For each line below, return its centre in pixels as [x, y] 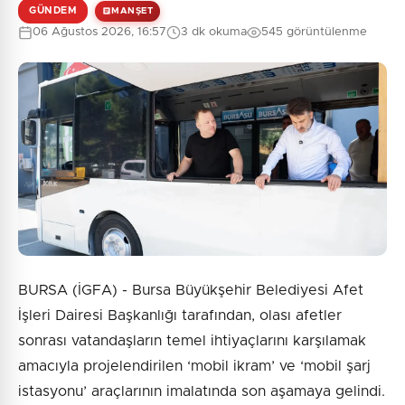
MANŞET [132, 10]
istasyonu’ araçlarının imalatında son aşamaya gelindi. [202, 392]
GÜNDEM [53, 11]
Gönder [211, 168]
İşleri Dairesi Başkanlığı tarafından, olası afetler [180, 316]
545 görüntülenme [314, 33]
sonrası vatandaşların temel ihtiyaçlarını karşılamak [192, 341]
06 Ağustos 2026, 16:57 [99, 33]
